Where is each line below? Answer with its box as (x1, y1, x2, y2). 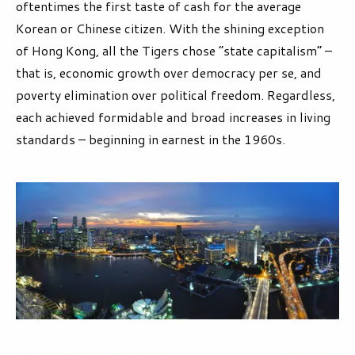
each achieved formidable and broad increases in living (16, 108, 330, 127)
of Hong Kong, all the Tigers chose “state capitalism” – (16, 41, 332, 60)
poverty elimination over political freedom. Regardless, (16, 86, 335, 105)
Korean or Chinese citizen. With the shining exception (16, 19, 324, 38)
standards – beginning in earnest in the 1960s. (16, 130, 285, 149)
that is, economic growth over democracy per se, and (16, 63, 322, 82)
